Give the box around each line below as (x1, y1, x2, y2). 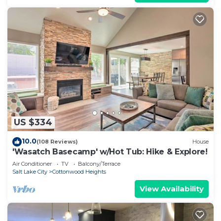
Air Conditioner (12, 160, 52, 167)
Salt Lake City (12, 168, 47, 175)
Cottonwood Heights (52, 168, 106, 175)
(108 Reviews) (37, 138, 78, 146)
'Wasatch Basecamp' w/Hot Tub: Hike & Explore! (12, 147, 208, 156)
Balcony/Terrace (78, 160, 120, 167)
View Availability (140, 184, 204, 193)
